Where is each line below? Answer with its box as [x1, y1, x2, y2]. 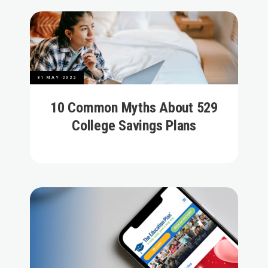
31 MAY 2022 [37, 74, 77, 80]
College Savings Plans [71, 117, 196, 134]
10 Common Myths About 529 [50, 99, 218, 116]
